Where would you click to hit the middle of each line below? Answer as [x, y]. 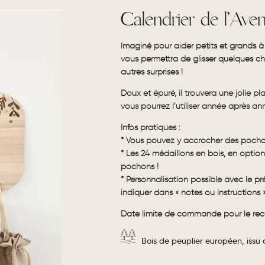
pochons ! [140, 167]
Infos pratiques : [151, 127]
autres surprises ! [152, 72]
